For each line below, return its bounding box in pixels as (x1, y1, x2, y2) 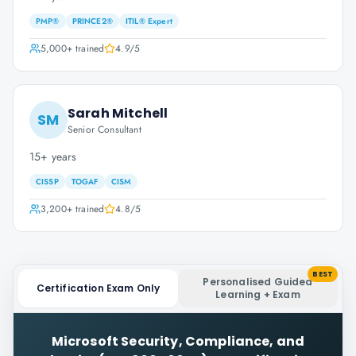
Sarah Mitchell (68, 104, 168, 122)
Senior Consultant (68, 122, 141, 137)
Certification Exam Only (36, 281, 161, 295)
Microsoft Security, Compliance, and (51, 332, 305, 350)
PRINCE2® (72, 15, 113, 27)
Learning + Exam (215, 288, 300, 301)
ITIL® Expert (125, 15, 172, 27)
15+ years (29, 149, 77, 164)
